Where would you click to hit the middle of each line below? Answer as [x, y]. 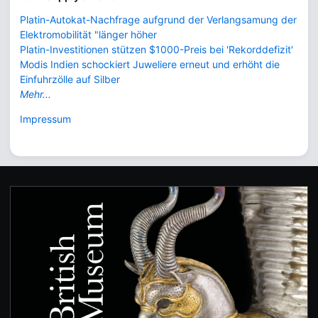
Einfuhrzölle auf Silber [70, 79]
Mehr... [35, 94]
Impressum [45, 119]
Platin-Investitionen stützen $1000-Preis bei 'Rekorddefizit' [157, 49]
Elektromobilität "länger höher [88, 34]
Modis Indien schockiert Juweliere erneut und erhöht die [150, 64]
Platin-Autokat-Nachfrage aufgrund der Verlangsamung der [158, 19]
